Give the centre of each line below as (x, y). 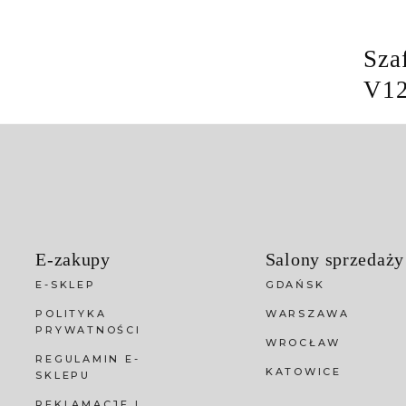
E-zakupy (73, 260)
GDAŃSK (295, 285)
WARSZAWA (307, 314)
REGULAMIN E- (88, 359)
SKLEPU (63, 376)
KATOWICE (303, 372)
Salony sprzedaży (334, 260)
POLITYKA (71, 314)
